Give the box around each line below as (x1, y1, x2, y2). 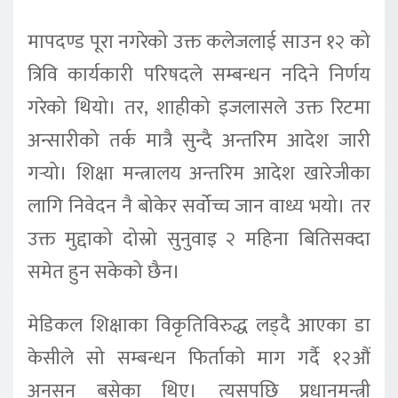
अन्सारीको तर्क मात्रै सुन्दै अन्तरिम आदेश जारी (28, 124, 370, 158)
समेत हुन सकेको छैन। (28, 256, 180, 290)
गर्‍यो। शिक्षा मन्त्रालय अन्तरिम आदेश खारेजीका (28, 157, 370, 191)
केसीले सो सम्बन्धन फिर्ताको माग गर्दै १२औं (28, 342, 370, 376)
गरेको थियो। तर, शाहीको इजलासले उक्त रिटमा (28, 92, 370, 125)
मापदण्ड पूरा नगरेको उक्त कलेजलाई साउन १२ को (28, 26, 370, 60)
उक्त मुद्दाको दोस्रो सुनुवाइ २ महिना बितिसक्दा (28, 223, 370, 257)
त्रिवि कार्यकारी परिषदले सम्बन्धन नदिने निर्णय (28, 59, 370, 92)
